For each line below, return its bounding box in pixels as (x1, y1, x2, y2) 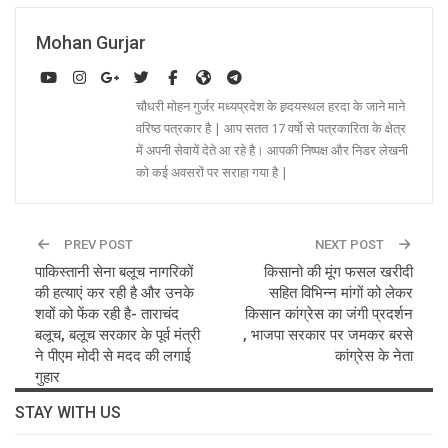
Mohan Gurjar (36, 31, 146, 53)
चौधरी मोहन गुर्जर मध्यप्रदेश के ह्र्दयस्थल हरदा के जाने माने (136, 96, 405, 115)
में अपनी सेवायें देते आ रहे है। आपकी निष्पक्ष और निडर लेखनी (136, 140, 408, 159)
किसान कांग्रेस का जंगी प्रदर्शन (245, 304, 413, 323)
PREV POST (61, 236, 134, 252)
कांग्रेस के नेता (335, 346, 413, 365)
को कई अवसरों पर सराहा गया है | (136, 162, 288, 181)
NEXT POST (314, 236, 387, 252)
